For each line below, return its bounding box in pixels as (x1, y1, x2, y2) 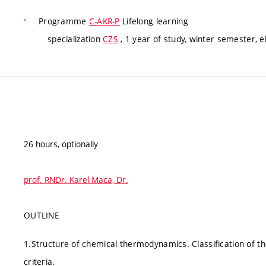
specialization (47, 33, 103, 45)
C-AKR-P (88, 15, 120, 27)
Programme (39, 15, 89, 27)
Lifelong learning (119, 15, 188, 27)
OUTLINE (24, 210, 59, 221)
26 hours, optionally (24, 138, 98, 150)
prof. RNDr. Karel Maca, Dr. (24, 174, 128, 185)
